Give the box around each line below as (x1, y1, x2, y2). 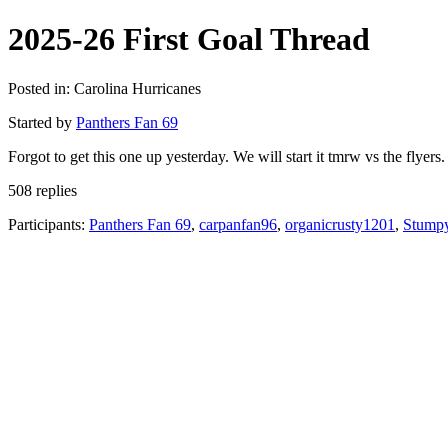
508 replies (8, 181, 77, 199)
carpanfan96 (199, 215, 277, 233)
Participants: (8, 215, 89, 233)
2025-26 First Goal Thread (8, 21, 370, 58)
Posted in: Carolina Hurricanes (8, 79, 201, 97)
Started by (8, 113, 76, 131)
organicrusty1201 (285, 215, 395, 233)
